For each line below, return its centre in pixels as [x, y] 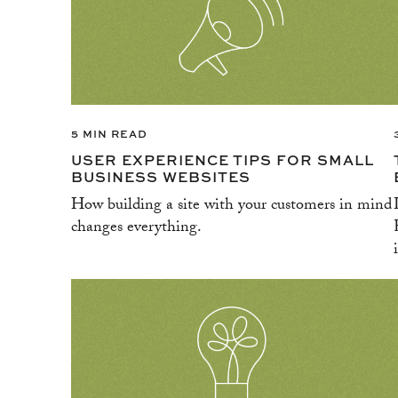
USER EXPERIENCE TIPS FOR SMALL [223, 159]
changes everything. [136, 228]
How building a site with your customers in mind [231, 206]
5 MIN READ [109, 133]
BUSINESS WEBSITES [161, 176]
